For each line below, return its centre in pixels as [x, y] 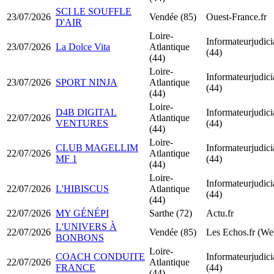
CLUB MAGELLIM [97, 147]
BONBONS [80, 237]
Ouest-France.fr [236, 17]
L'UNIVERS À [86, 226]
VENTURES [82, 123]
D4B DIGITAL [86, 112]
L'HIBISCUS [82, 188]
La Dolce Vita [83, 46]
